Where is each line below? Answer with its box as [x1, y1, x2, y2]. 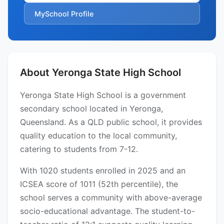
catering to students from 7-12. [20, 144, 138, 154]
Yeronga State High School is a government [20, 90, 186, 100]
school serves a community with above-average [20, 192, 202, 203]
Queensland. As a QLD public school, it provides [20, 117, 202, 127]
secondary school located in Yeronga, [20, 103, 163, 114]
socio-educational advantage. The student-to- [20, 206, 195, 216]
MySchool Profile [34, 9, 93, 18]
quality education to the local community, [20, 130, 177, 141]
